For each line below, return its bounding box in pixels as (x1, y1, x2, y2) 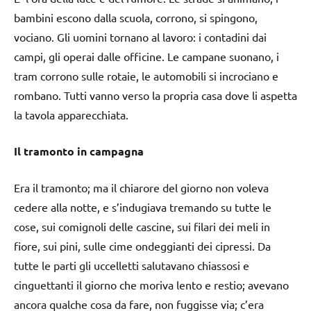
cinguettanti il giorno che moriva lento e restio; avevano (14, 277, 289, 292)
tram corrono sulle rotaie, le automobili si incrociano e (14, 68, 278, 83)
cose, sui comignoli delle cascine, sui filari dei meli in (14, 219, 270, 233)
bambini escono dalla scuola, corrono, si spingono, (14, 10, 258, 24)
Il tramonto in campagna (14, 143, 144, 158)
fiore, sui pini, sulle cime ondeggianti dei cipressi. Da (14, 238, 271, 253)
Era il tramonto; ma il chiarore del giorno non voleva (14, 180, 269, 194)
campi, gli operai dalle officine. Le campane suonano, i (14, 49, 279, 63)
